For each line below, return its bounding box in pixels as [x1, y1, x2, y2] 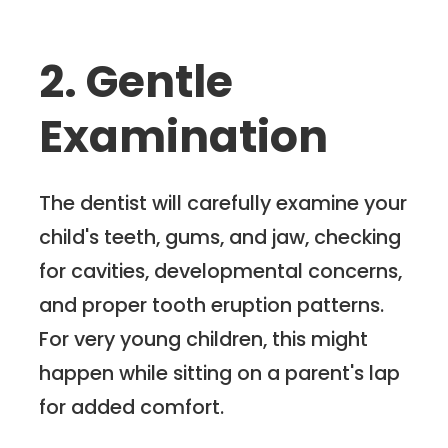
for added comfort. [39, 392, 225, 421]
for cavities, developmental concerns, [39, 256, 403, 285]
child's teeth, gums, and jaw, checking [39, 222, 402, 251]
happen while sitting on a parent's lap [39, 358, 401, 387]
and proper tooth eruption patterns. [39, 290, 385, 319]
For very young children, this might [39, 324, 369, 353]
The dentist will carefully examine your [39, 188, 408, 217]
